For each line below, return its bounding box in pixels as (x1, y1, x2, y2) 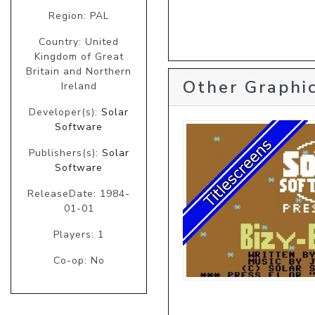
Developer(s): (29, 105, 101, 120)
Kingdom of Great (34, 50, 124, 64)
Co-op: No (53, 254, 105, 268)
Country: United (39, 35, 119, 49)
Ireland (60, 79, 97, 94)
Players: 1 (53, 228, 104, 242)
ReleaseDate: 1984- (27, 187, 130, 201)
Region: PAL (49, 9, 109, 23)
